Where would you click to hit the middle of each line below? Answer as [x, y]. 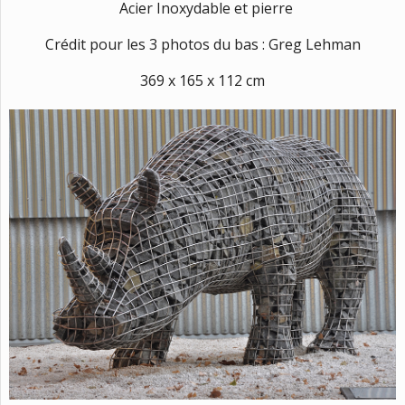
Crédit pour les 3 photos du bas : [156, 44]
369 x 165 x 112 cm [202, 80]
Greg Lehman [314, 44]
